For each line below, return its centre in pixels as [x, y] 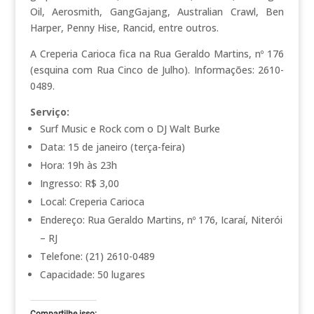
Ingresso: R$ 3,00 [79, 184]
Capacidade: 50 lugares [92, 275]
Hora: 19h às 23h [78, 165]
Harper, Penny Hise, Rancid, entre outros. [124, 28]
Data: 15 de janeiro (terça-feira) [112, 147]
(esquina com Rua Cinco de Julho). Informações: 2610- [157, 70]
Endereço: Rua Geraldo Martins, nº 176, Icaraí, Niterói [161, 220]
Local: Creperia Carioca [92, 202]
